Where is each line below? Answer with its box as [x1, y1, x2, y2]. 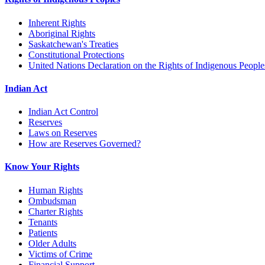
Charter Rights [28, 206, 83, 216]
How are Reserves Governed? [28, 138, 141, 149]
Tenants [28, 216, 57, 227]
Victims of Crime [28, 248, 92, 259]
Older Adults [28, 238, 76, 248]
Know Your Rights [5, 161, 79, 172]
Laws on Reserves [28, 128, 97, 138]
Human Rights [28, 185, 83, 195]
